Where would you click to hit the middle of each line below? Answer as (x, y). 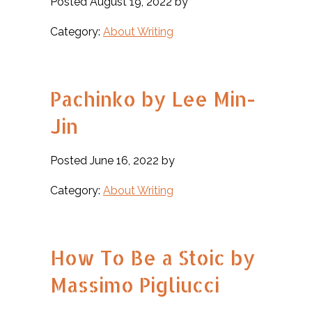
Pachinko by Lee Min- (153, 99)
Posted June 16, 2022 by (112, 161)
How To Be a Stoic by (153, 258)
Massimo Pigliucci (135, 285)
